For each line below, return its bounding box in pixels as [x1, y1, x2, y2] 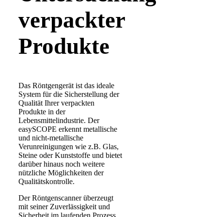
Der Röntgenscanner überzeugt [18, 194, 113, 202]
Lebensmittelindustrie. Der [18, 116, 99, 125]
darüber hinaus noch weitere [18, 160, 105, 169]
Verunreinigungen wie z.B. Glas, [18, 142, 119, 151]
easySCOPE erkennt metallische [18, 125, 117, 134]
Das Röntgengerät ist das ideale [18, 81, 114, 90]
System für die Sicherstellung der [18, 90, 119, 99]
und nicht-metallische [18, 134, 83, 142]
